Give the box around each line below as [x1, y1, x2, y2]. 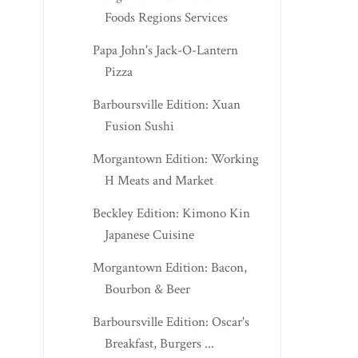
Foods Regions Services [104, 9, 228, 27]
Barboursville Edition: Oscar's [92, 313, 249, 332]
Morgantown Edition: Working [92, 150, 259, 169]
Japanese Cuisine [104, 226, 194, 245]
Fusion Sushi [104, 117, 174, 136]
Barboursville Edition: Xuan [92, 96, 241, 114]
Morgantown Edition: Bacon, [92, 259, 247, 277]
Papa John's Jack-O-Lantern [92, 42, 238, 60]
